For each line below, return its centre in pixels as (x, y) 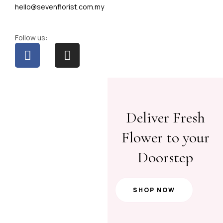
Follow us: (31, 38)
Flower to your (165, 138)
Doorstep (166, 158)
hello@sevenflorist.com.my (59, 7)
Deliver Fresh (165, 118)
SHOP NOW (154, 190)
